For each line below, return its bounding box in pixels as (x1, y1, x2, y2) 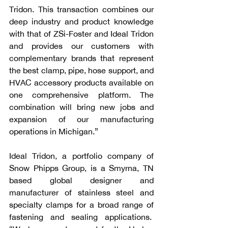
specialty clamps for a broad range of (9, 200, 154, 209)
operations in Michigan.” (9, 127, 98, 136)
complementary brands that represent (9, 53, 154, 63)
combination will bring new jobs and (9, 102, 154, 111)
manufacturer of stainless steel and (9, 188, 154, 197)
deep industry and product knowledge (9, 17, 154, 26)
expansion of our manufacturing (9, 115, 154, 124)
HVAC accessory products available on (9, 78, 154, 87)
